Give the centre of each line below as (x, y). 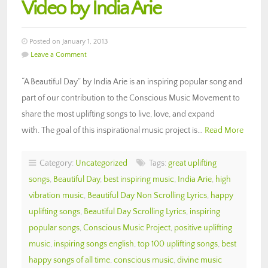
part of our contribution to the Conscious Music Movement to (131, 98)
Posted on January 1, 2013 (68, 41)
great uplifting (192, 163)
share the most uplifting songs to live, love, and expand (118, 114)
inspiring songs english (94, 244)
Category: (56, 163)
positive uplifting (203, 228)
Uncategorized (101, 163)
